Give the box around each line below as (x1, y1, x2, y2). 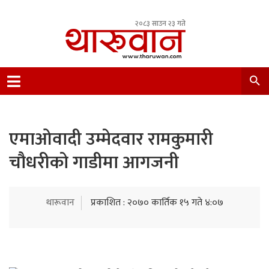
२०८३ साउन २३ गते (135, 17, 186, 29)
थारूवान (46, 195, 74, 211)
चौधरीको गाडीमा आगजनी (9, 148, 179, 178)
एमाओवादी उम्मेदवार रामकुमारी (9, 124, 213, 154)
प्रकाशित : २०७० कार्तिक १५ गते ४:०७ (90, 195, 223, 211)
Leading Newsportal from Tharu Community (65, 69, 246, 85)
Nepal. (65, 83, 90, 100)
